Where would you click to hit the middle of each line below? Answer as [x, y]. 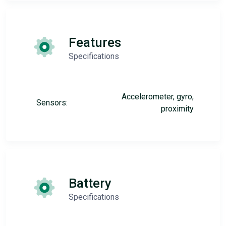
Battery [90, 183]
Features [95, 42]
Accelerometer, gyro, [158, 96]
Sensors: [52, 102]
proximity [177, 108]
